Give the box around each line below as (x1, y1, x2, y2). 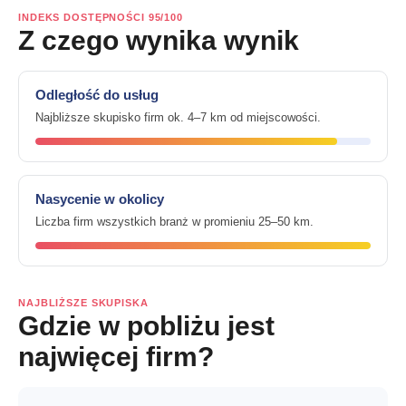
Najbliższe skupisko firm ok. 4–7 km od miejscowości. (35, 111, 321, 124)
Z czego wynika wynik (18, 25, 299, 55)
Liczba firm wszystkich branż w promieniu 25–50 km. (35, 215, 314, 228)
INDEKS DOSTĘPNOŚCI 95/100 (18, 12, 183, 23)
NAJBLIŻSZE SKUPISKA (18, 297, 149, 308)
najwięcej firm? (18, 342, 214, 372)
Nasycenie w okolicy (35, 191, 164, 207)
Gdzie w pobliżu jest (18, 311, 275, 341)
